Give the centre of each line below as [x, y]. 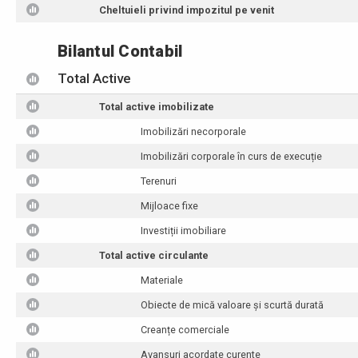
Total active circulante [154, 255]
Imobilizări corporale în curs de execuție [232, 156]
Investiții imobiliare [184, 231]
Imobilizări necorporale [194, 131]
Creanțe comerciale [185, 330]
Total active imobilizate [157, 107]
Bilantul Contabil [120, 51]
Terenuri [159, 181]
